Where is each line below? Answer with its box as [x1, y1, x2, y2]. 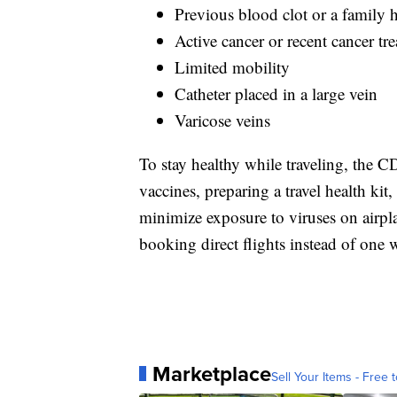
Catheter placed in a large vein [175, 82, 378, 105]
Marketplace [152, 357, 271, 390]
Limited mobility [175, 55, 290, 78]
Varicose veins [175, 108, 270, 131]
